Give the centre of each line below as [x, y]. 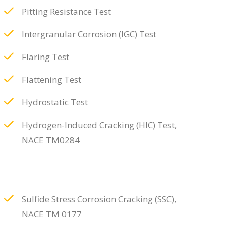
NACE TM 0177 [51, 214]
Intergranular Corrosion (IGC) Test [89, 34]
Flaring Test [45, 57]
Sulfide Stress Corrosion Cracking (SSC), [99, 199]
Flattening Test [51, 80]
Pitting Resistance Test [66, 12]
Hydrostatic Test [54, 102]
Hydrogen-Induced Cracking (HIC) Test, [99, 125]
